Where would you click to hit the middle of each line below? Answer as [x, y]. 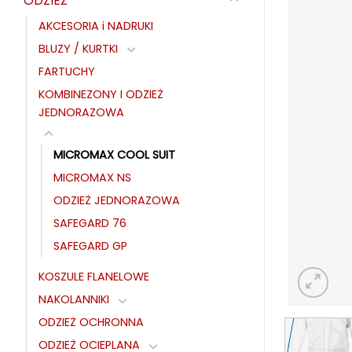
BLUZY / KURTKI [78, 48]
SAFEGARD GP [90, 246]
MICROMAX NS [92, 178]
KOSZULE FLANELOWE [94, 277]
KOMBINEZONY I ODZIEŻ [101, 94]
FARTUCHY [67, 71]
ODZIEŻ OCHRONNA [91, 323]
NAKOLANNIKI [74, 300]
